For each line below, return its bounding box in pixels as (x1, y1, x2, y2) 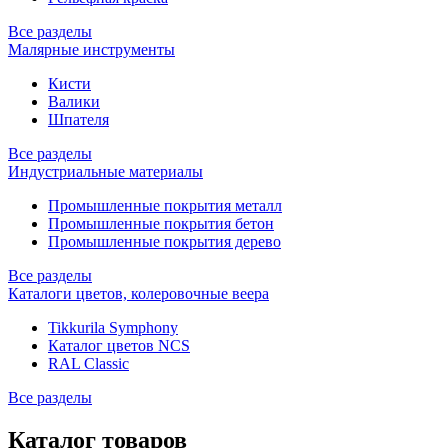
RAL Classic (48, 355, 129, 372)
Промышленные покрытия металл (48, 197, 282, 214)
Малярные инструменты (8, 41, 175, 58)
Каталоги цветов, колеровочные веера (8, 285, 269, 302)
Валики (48, 93, 100, 110)
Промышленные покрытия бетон (48, 215, 274, 232)
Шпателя (48, 111, 109, 128)
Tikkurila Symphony (48, 319, 178, 336)
